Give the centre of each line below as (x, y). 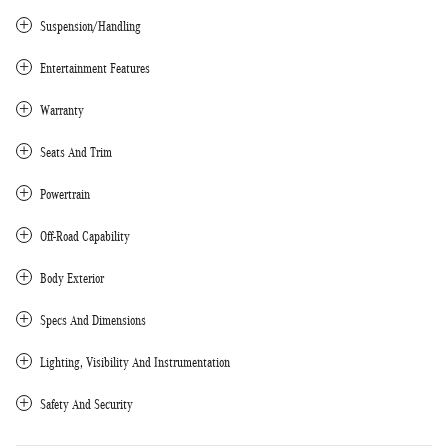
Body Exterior (72, 278)
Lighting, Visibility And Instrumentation (135, 362)
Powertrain (65, 194)
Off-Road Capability (85, 236)
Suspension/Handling (90, 26)
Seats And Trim (76, 152)
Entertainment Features (95, 68)
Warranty (62, 110)
